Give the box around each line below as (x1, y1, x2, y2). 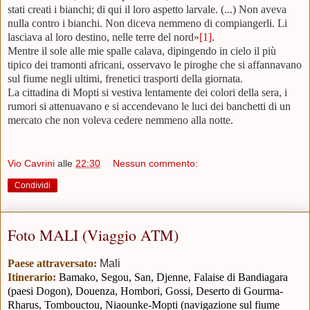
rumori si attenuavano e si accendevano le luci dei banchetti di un (8, 100, 291, 112)
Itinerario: (8, 271, 56, 284)
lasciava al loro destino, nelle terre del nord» (8, 30, 199, 43)
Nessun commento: (113, 158, 199, 170)
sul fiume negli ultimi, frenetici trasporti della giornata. (8, 72, 246, 84)
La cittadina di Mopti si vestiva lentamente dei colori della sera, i (8, 86, 287, 98)
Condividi (15, 181, 51, 191)
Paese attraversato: (8, 257, 97, 270)
